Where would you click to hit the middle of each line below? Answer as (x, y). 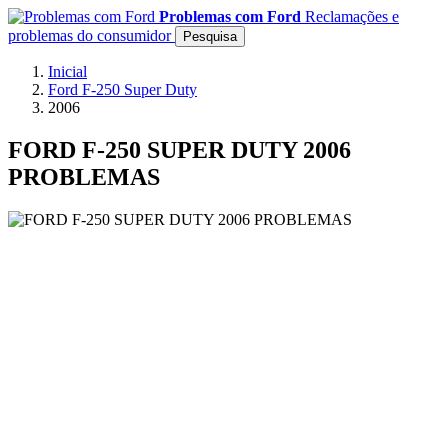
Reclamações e (352, 16)
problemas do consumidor (89, 35)
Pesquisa (210, 36)
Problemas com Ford (230, 16)
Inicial (67, 71)
